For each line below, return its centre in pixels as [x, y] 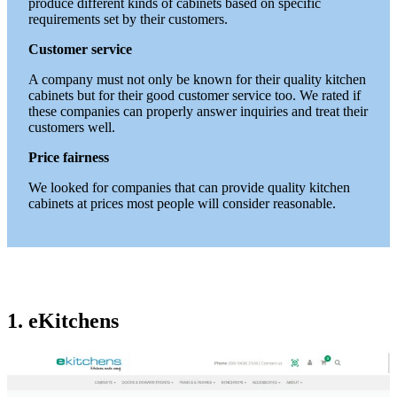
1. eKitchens [63, 320]
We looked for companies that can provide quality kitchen [189, 187]
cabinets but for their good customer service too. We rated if [195, 95]
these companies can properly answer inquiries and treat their [198, 111]
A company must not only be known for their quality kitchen [197, 79]
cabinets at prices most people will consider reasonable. [182, 203]
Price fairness [69, 157]
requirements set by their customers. [128, 19]
